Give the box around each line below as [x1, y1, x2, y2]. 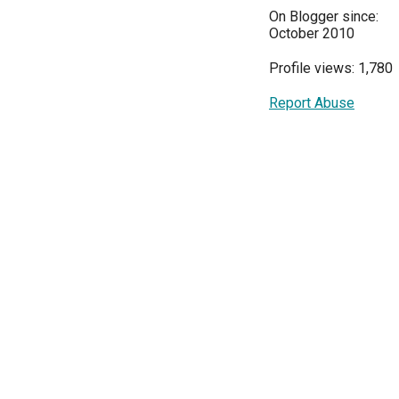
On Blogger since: [269, 8, 379, 26]
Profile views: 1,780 [269, 60, 393, 77]
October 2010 [269, 25, 354, 43]
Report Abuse [269, 94, 354, 112]
